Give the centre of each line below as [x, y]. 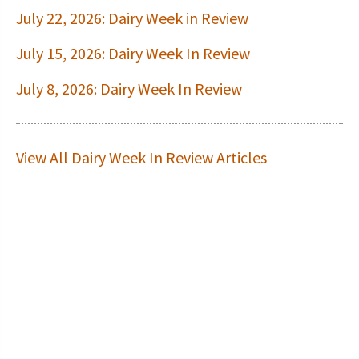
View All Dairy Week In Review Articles [141, 157]
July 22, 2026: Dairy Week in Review [132, 18]
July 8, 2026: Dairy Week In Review [129, 89]
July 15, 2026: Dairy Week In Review [133, 53]
